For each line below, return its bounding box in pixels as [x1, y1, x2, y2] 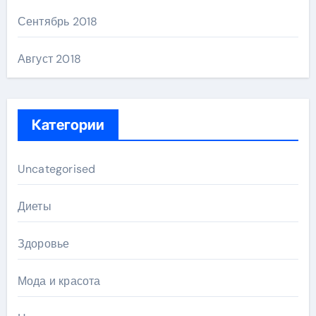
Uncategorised [17, 162, 96, 177]
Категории [31, 116, 104, 134]
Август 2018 [17, 51, 81, 67]
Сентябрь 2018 [17, 14, 98, 30]
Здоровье [17, 236, 70, 252]
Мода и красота [17, 274, 101, 289]
